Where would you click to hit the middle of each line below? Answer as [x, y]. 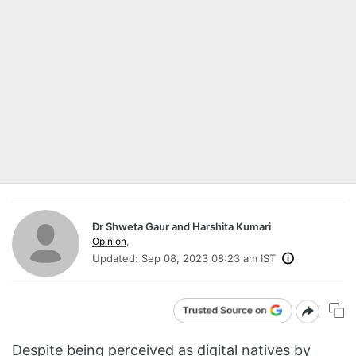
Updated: [115, 258]
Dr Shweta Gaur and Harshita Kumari [182, 226]
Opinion [109, 241]
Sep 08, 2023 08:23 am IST [209, 258]
